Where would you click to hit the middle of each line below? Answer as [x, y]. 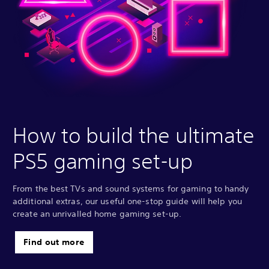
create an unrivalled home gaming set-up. [97, 213]
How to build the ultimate [134, 135]
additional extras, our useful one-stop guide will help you [127, 201]
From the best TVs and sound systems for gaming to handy [131, 188]
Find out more [54, 242]
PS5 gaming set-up [103, 161]
